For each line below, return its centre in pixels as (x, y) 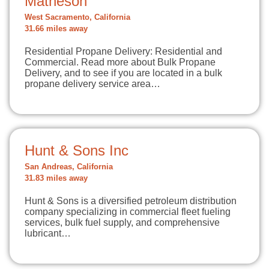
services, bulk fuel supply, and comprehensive (122, 222)
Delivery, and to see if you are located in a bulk (123, 73)
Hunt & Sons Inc (77, 150)
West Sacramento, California (77, 17)
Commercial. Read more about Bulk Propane (120, 62)
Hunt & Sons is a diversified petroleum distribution (131, 201)
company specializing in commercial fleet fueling (128, 212)
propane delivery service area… (92, 84)
